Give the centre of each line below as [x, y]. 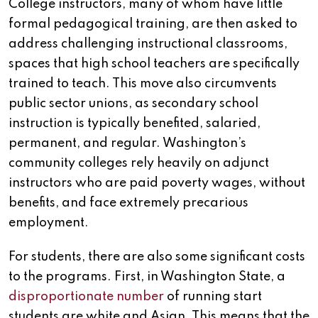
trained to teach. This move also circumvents [143, 84]
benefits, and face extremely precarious [128, 203]
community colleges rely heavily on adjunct [139, 164]
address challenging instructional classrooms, [148, 44]
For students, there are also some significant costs [157, 257]
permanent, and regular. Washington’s [127, 144]
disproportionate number [86, 297]
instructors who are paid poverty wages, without [157, 183]
